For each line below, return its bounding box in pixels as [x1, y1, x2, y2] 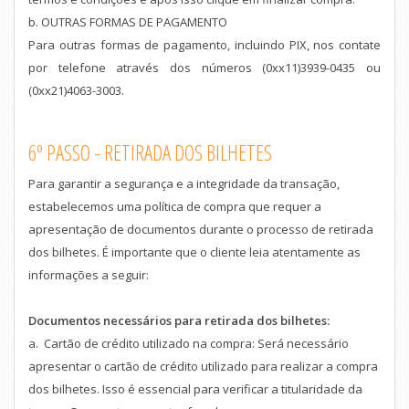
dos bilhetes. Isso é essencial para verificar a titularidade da [28, 380, 362, 397]
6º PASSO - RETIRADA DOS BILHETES [28, 137, 272, 167]
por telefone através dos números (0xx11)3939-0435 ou [28, 58, 381, 76]
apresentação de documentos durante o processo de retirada [28, 220, 373, 237]
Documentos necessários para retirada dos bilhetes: [28, 311, 330, 329]
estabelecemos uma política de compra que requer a [28, 197, 321, 215]
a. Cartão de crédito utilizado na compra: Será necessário [28, 334, 349, 351]
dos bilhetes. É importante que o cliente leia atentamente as [28, 243, 361, 260]
